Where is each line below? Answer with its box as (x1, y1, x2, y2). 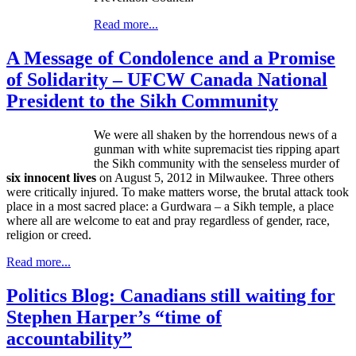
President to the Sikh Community (6, 91, 278, 112)
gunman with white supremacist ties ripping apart (94, 142, 339, 157)
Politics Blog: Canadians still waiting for (6, 285, 335, 307)
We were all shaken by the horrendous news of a (94, 128, 337, 142)
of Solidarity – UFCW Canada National (6, 69, 327, 91)
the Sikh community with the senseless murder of (94, 157, 339, 171)
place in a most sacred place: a (6, 199, 161, 214)
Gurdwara (161, 199, 211, 214)
